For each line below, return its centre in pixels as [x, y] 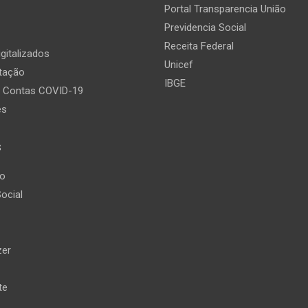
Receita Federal [199, 46]
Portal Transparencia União [225, 9]
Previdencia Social [205, 28]
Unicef [179, 65]
